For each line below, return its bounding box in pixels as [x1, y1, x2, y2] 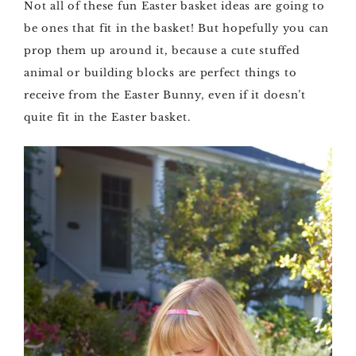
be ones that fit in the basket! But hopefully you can [24, 21, 329, 35]
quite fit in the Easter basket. [24, 110, 191, 124]
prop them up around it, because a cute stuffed [24, 44, 300, 57]
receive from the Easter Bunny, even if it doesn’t [24, 88, 306, 102]
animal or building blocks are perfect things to [24, 66, 297, 79]
